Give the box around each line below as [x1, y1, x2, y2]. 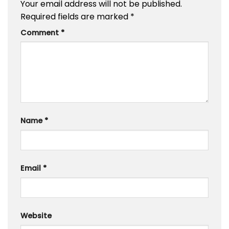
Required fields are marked [20, 10, 130, 22]
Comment [20, 27, 61, 38]
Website [20, 211, 52, 221]
